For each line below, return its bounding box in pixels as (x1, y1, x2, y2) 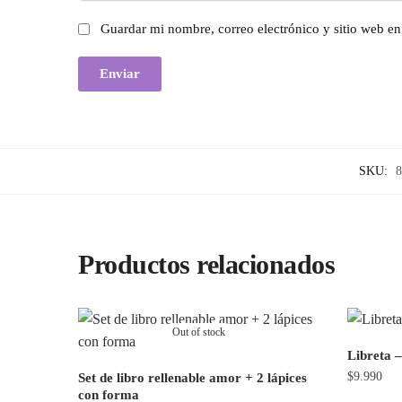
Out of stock (172, 325, 226, 338)
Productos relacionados (78, 249, 336, 279)
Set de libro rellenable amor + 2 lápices (78, 370, 308, 385)
